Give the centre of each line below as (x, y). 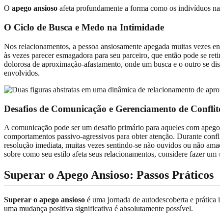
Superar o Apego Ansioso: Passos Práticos (109, 175)
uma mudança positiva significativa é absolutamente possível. (98, 209)
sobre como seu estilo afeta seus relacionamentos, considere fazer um (111, 154)
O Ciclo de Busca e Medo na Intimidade (84, 27)
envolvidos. (22, 73)
